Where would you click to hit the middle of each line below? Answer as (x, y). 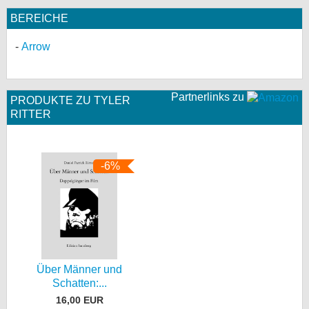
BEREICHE (39, 18)
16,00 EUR (79, 300)
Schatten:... (79, 283)
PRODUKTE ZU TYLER (70, 100)
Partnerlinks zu (209, 97)
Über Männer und (80, 270)
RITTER (31, 114)
